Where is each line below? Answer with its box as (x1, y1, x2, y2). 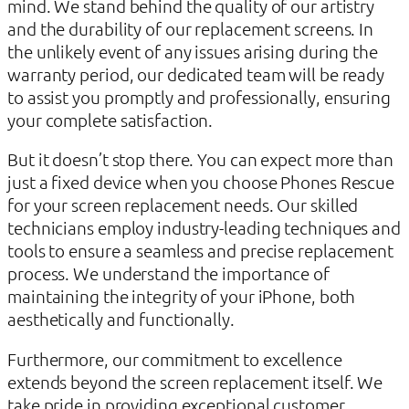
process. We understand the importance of (7, 262, 330, 285)
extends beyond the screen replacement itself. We (7, 370, 383, 393)
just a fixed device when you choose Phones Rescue (7, 171, 395, 194)
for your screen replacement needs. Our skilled (7, 194, 359, 216)
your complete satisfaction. (7, 108, 214, 131)
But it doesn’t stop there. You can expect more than (7, 148, 393, 171)
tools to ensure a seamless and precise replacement (7, 239, 393, 262)
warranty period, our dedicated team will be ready (7, 62, 385, 85)
